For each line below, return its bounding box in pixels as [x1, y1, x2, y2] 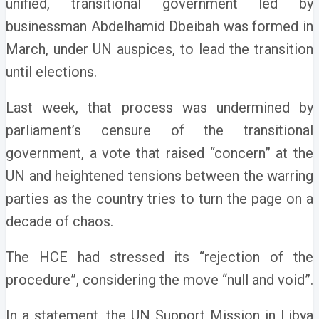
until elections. [6, 63, 97, 80]
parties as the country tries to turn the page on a [6, 190, 313, 207]
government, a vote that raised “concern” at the [6, 145, 313, 162]
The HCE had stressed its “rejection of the [6, 249, 313, 266]
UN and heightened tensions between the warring [6, 167, 313, 184]
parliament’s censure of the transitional [6, 122, 313, 139]
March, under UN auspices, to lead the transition [6, 41, 313, 58]
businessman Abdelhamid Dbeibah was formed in [6, 18, 313, 35]
